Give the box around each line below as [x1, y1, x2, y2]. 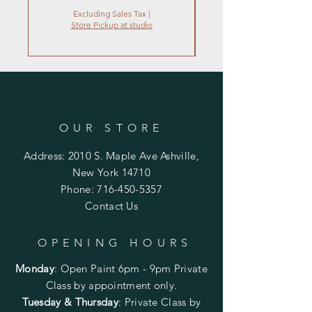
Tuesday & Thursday [22, 295, 118, 309]
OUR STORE [58, 120, 164, 134]
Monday [15, 261, 54, 275]
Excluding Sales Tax [72, 8, 146, 19]
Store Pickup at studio [70, 19, 153, 30]
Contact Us [85, 198, 138, 212]
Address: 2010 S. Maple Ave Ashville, [24, 148, 199, 162]
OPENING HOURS [37, 235, 193, 249]
